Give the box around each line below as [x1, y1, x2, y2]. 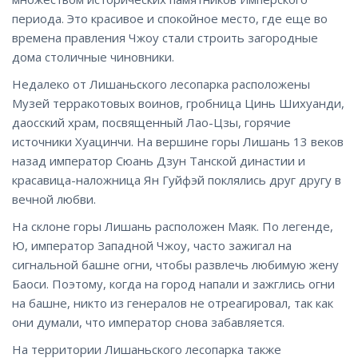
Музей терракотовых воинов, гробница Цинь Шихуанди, [12, 95, 344, 111]
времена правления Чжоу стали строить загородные [12, 30, 318, 46]
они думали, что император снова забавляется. [12, 314, 284, 330]
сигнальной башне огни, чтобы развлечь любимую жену [12, 257, 339, 272]
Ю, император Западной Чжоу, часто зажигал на [12, 237, 292, 253]
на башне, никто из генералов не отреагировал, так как [12, 295, 333, 311]
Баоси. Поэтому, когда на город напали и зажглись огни [12, 276, 335, 292]
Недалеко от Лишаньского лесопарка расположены [12, 76, 310, 92]
